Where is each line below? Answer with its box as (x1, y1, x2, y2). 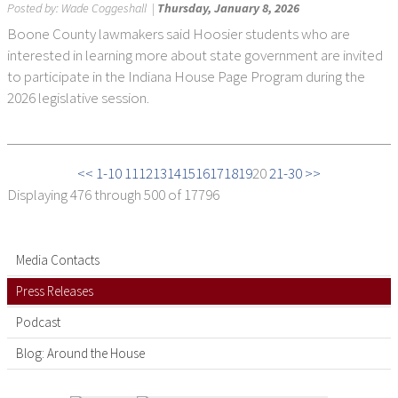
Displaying (7, 185, 68, 204)
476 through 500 (68, 185, 168, 204)
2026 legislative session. (7, 88, 149, 107)
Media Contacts (16, 251, 99, 268)
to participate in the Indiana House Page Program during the (7, 67, 365, 86)
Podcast (16, 314, 60, 330)
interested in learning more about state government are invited (7, 45, 383, 65)
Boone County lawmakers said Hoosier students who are (7, 24, 350, 44)
